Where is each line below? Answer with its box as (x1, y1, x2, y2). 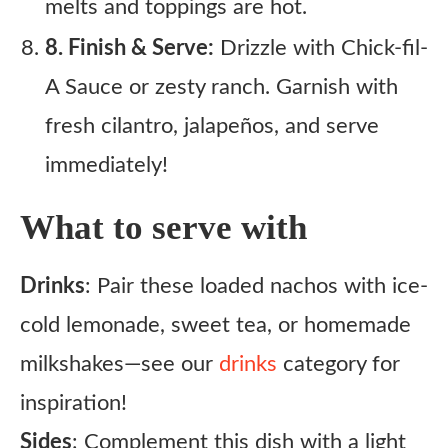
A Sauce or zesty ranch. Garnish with (45, 76, 398, 98)
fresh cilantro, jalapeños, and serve (45, 115, 379, 137)
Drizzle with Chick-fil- (214, 37, 428, 59)
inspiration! (20, 392, 127, 414)
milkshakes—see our (20, 353, 219, 375)
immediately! (45, 154, 168, 176)
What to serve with (20, 208, 307, 247)
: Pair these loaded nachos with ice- (85, 275, 428, 297)
